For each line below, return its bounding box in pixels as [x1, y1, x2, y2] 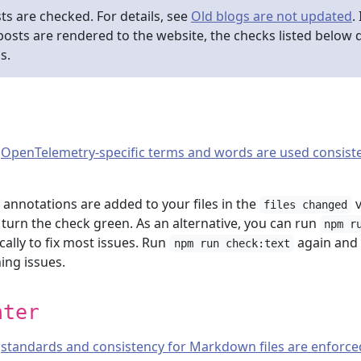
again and [294, 234, 359, 251]
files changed [263, 198, 348, 211]
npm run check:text [173, 237, 290, 250]
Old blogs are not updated [191, 7, 352, 25]
